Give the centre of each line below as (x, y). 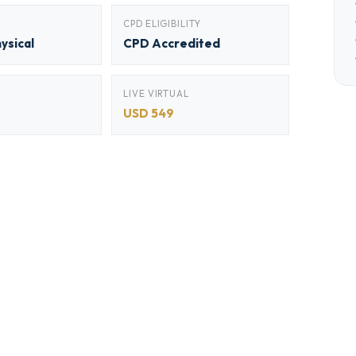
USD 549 (149, 113)
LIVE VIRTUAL (157, 93)
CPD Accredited (172, 43)
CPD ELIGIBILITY (162, 23)
